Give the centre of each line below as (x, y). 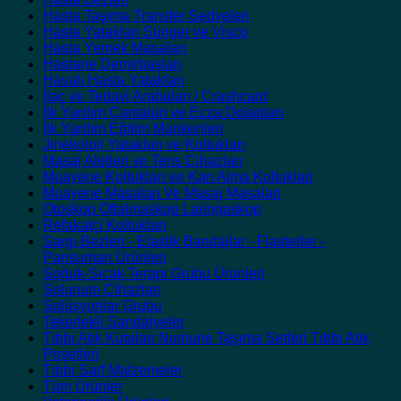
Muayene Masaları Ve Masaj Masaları (162, 193)
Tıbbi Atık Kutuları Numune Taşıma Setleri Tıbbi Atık (206, 338)
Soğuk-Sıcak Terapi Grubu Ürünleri (154, 274)
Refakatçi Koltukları (105, 226)
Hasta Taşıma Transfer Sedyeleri (146, 16)
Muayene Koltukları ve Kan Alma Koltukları (178, 177)
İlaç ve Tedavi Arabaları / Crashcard (155, 97)
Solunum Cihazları (102, 290)
